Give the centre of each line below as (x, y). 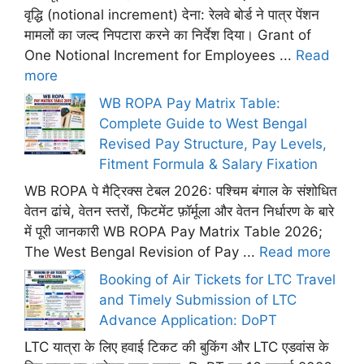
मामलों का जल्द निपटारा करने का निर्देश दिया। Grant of (168, 35)
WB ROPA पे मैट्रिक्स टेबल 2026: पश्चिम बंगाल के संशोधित (181, 191)
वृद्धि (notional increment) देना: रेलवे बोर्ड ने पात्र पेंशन (172, 15)
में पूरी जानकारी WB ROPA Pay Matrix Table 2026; (173, 232)
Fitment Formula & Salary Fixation (208, 164)
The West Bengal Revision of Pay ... (142, 252)
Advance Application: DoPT (188, 320)
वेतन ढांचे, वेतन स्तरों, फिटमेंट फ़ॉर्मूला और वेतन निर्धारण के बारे (179, 211)
